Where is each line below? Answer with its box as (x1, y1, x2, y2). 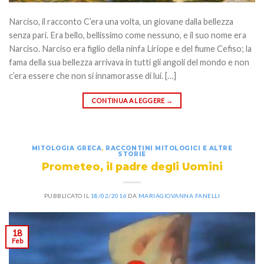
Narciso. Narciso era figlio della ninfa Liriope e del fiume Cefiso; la (9, 44, 252, 54)
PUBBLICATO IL (44, 192, 91, 199)
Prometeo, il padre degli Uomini (41, 160, 223, 173)
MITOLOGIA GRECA (31, 144, 102, 152)
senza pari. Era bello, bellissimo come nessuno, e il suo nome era (9, 30, 246, 41)
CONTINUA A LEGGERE (91, 96, 166, 104)
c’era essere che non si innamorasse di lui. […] (9, 71, 176, 81)
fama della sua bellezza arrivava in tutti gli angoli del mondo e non (9, 57, 249, 68)
